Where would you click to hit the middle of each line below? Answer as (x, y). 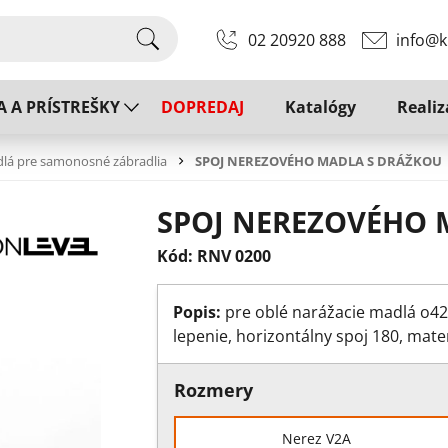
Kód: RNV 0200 (213, 256)
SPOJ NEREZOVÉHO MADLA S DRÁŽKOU (318, 160)
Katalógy (320, 107)
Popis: (196, 312)
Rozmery (213, 390)
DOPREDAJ (202, 107)
